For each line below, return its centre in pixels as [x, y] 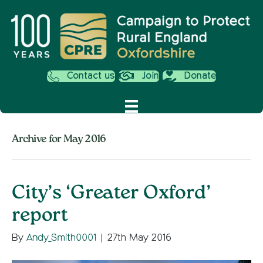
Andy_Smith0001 [61, 238]
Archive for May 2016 [59, 140]
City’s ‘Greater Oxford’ [111, 194]
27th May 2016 [139, 238]
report [40, 217]
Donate [200, 76]
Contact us [91, 76]
